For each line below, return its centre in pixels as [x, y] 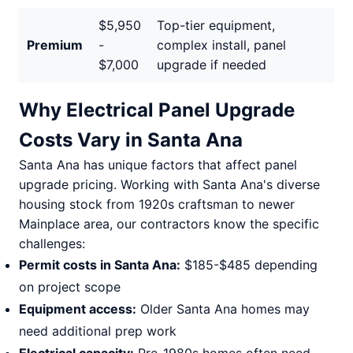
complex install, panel [221, 45]
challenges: [52, 243]
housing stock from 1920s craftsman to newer [157, 204]
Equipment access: [78, 309]
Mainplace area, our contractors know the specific [169, 224]
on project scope [70, 287]
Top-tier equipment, [216, 25]
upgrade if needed [212, 65]
